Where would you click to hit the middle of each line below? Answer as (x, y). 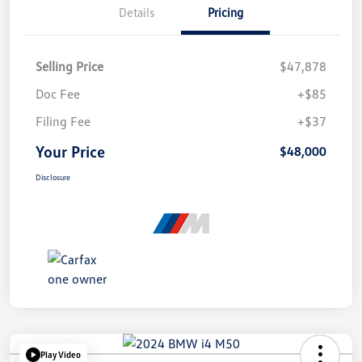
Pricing (225, 12)
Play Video (61, 355)
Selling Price (69, 66)
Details (137, 12)
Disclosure (53, 177)
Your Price (70, 151)
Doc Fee (58, 93)
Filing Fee (63, 121)
